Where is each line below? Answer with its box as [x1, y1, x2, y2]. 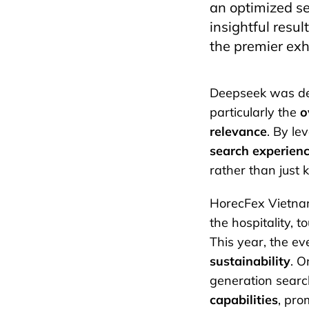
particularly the [210, 104, 300, 121]
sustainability [210, 253, 290, 270]
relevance [210, 123, 267, 140]
